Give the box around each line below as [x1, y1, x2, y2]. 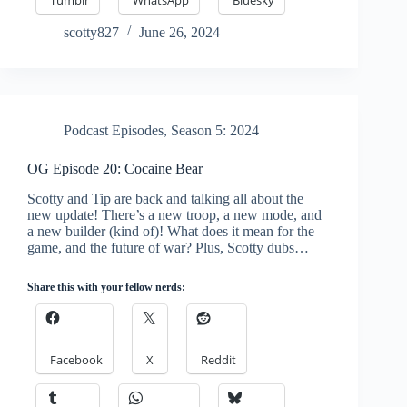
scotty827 [64, 24, 119, 40]
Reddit [201, 351, 236, 368]
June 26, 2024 [139, 24, 220, 40]
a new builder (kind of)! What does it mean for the [27, 223, 314, 239]
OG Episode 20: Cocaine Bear [27, 160, 203, 176]
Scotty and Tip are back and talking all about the [27, 190, 303, 206]
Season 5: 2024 [171, 122, 259, 138]
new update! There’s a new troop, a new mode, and [27, 206, 322, 223]
